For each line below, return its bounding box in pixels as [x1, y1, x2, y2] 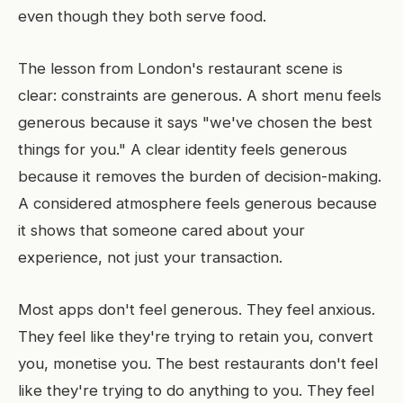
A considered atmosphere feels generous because [18, 194, 377, 212]
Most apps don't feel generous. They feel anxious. [18, 300, 375, 318]
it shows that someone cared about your [18, 221, 305, 239]
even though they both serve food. [18, 7, 266, 25]
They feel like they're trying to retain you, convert [18, 327, 373, 345]
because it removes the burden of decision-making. [18, 167, 381, 185]
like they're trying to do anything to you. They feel [18, 381, 374, 399]
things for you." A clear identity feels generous [18, 140, 347, 158]
